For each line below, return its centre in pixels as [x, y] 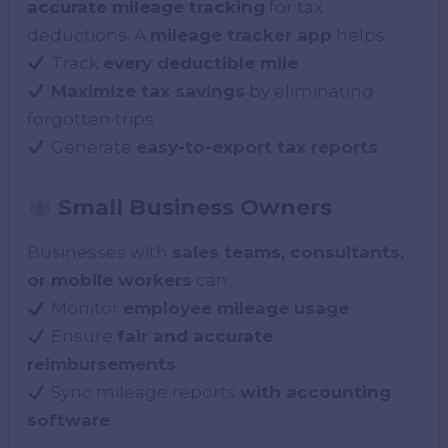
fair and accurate [194, 336]
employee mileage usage [235, 308]
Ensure [81, 336]
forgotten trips [91, 118]
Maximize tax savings [147, 90]
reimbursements [102, 364]
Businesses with [100, 252]
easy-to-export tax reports [256, 146]
